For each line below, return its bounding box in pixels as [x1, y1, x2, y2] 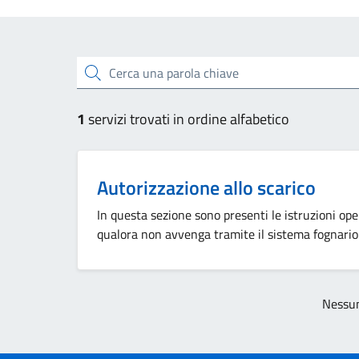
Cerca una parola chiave [76, 63, 189, 80]
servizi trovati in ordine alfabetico [88, 108, 289, 130]
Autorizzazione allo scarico [97, 173, 316, 202]
